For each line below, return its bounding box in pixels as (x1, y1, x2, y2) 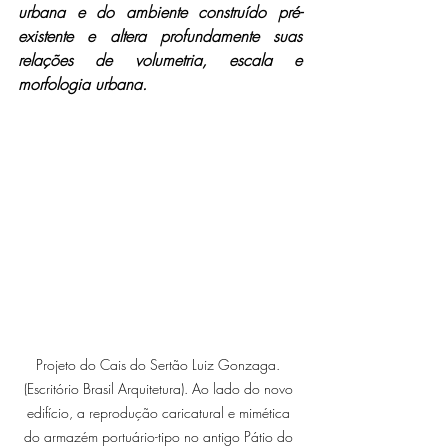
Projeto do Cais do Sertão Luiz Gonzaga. (36, 355, 284, 375)
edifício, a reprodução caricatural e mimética (26, 403, 294, 423)
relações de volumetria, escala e (18, 48, 302, 71)
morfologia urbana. (18, 72, 147, 95)
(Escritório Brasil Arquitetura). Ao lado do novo (23, 379, 297, 399)
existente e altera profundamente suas (18, 24, 302, 47)
